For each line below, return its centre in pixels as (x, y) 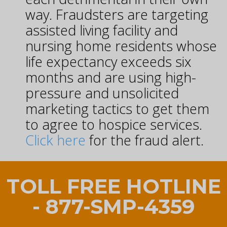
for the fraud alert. (145, 140)
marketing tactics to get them (117, 109)
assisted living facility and (102, 30)
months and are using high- (111, 78)
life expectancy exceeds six (108, 62)
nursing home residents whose (121, 46)
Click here (55, 140)
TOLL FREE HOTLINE (113, 186)
